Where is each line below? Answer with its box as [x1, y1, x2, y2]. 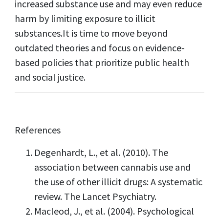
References [15, 124, 61, 136]
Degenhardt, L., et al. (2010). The [34, 146, 168, 159]
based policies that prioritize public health [15, 56, 189, 69]
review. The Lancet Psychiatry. [34, 190, 156, 203]
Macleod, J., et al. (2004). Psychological [34, 205, 194, 218]
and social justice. [15, 71, 86, 84]
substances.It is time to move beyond [15, 27, 168, 40]
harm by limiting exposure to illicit [15, 12, 155, 25]
